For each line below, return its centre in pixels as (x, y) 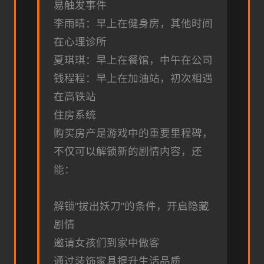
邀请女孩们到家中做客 (107, 242)
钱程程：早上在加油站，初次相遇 (133, 78)
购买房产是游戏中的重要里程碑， (133, 133)
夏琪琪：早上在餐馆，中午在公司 (133, 60)
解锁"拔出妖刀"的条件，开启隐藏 (131, 206)
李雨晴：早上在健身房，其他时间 (133, 23)
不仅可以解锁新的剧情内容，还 (128, 151)
